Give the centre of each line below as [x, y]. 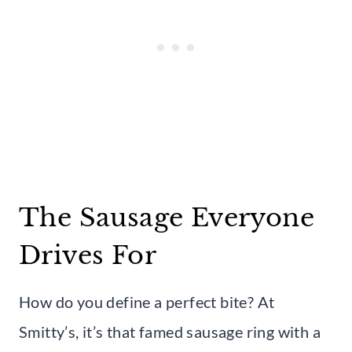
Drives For [88, 255]
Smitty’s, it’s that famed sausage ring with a [170, 331]
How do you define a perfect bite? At [147, 301]
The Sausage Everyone [167, 217]
